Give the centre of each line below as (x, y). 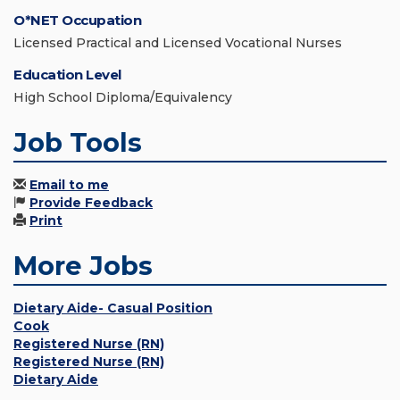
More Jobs (83, 265)
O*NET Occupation (77, 20)
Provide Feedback (91, 202)
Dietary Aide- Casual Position (113, 308)
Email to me (69, 184)
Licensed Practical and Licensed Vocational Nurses (178, 42)
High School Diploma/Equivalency (123, 97)
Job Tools (78, 142)
